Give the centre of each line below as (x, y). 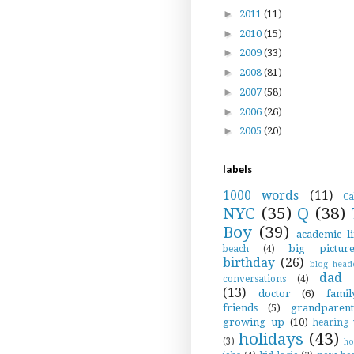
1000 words (261, 195)
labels (237, 170)
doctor (274, 293)
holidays (271, 339)
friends (240, 307)
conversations (254, 279)
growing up (254, 322)
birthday (249, 262)
